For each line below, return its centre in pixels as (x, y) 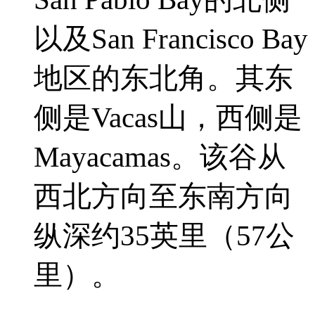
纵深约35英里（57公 (164, 236)
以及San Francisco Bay (171, 39)
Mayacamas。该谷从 (160, 157)
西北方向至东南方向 (163, 197)
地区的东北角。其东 (163, 78)
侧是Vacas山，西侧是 (168, 118)
